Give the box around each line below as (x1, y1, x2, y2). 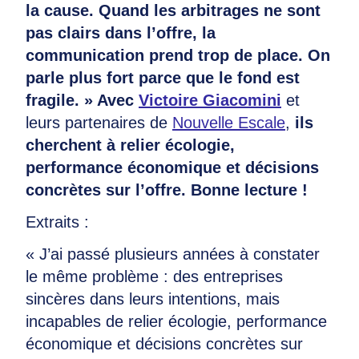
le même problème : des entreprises (26, 268, 283, 285)
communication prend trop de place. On (26, 46, 330, 64)
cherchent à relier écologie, (26, 136, 235, 154)
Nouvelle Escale (172, 114, 285, 131)
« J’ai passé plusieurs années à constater (26, 245, 320, 263)
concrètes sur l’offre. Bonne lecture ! (26, 181, 308, 199)
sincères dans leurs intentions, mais (26, 290, 280, 308)
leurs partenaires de (26, 114, 172, 131)
